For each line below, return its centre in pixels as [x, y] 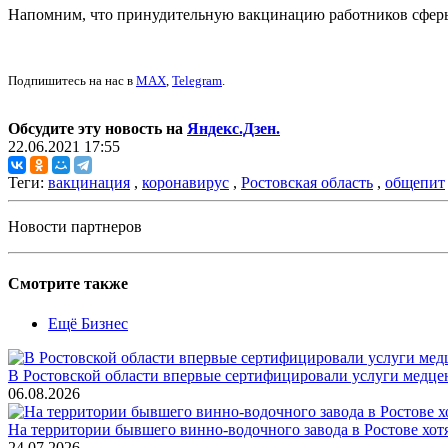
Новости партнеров [75, 227]
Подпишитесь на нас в [72, 81]
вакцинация [89, 183]
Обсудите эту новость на [97, 129]
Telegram [197, 81]
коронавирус [185, 183]
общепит [415, 183]
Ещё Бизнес [88, 323]
